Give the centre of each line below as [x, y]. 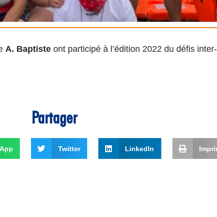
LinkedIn [140, 148]
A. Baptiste [29, 49]
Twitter [69, 148]
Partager [54, 117]
